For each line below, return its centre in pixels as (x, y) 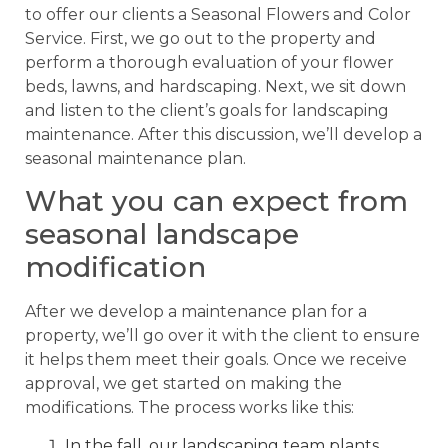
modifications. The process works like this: (189, 407)
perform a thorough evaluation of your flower (209, 62)
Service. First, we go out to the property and (200, 38)
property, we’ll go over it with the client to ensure (222, 335)
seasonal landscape (162, 233)
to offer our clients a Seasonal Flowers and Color (218, 14)
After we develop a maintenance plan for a (196, 311)
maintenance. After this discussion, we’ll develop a (223, 134)
